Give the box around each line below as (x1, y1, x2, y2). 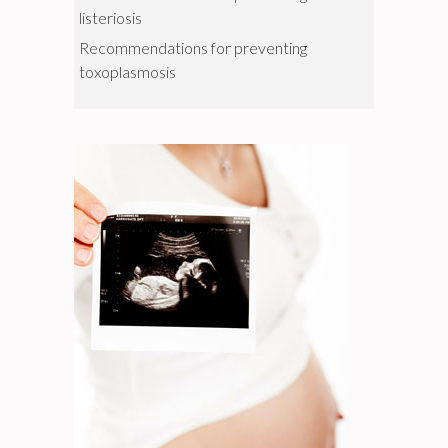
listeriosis (79, 8, 142, 27)
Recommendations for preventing (79, 38, 307, 57)
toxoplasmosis (79, 62, 176, 81)
